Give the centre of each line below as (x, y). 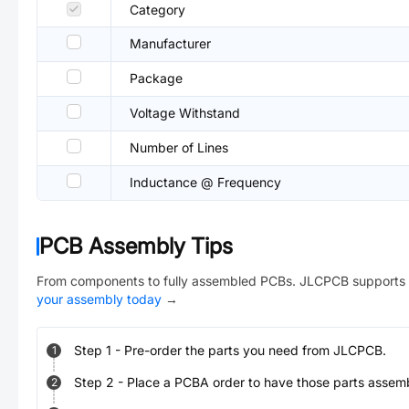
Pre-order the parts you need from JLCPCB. (255, 350)
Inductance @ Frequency (205, 182)
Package (156, 78)
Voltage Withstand (185, 113)
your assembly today (99, 299)
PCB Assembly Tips (136, 246)
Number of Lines (179, 147)
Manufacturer (170, 43)
